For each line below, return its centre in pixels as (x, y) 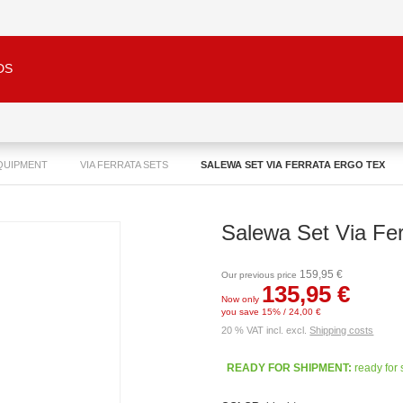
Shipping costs (342, 330)
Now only (242, 299)
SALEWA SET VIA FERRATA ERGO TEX (293, 165)
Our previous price (261, 275)
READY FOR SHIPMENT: (290, 368)
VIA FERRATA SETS (124, 165)
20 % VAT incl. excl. (266, 330)
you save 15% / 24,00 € (272, 312)
